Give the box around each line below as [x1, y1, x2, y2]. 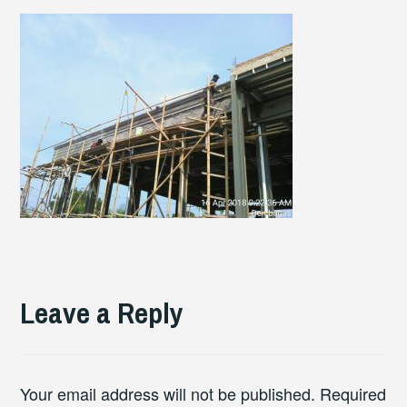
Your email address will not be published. [20, 381, 316, 405]
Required [315, 381, 387, 405]
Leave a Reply [20, 293, 184, 333]
